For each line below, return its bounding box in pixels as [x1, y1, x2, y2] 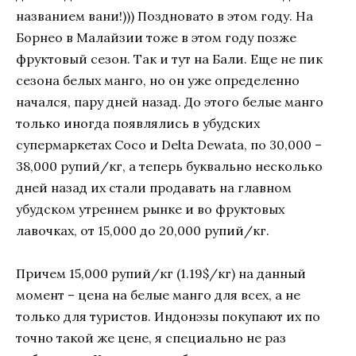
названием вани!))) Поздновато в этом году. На [16, 7, 313, 24]
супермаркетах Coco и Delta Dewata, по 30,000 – [16, 136, 322, 153]
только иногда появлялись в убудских [16, 114, 260, 131]
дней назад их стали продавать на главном [16, 179, 292, 195]
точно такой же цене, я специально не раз [16, 329, 286, 346]
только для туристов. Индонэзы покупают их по [16, 308, 320, 324]
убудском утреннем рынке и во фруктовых [16, 200, 284, 217]
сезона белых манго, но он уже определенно [16, 72, 300, 88]
